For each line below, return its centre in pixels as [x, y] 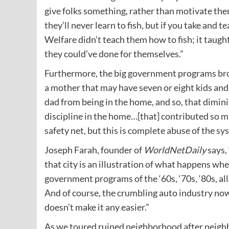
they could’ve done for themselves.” [114, 54]
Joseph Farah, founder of [94, 150]
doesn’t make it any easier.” [97, 207]
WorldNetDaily [175, 150]
